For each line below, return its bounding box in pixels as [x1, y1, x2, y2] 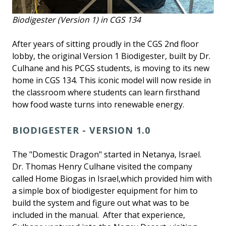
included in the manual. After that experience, [12, 209, 185, 221]
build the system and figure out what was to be [12, 197, 189, 209]
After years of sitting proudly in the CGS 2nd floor [12, 38, 199, 50]
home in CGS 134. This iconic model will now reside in [12, 75, 211, 86]
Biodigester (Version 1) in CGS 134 [12, 14, 141, 26]
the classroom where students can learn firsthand [12, 87, 200, 98]
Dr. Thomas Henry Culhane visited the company [12, 161, 192, 173]
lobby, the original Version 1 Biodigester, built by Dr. [12, 50, 210, 62]
